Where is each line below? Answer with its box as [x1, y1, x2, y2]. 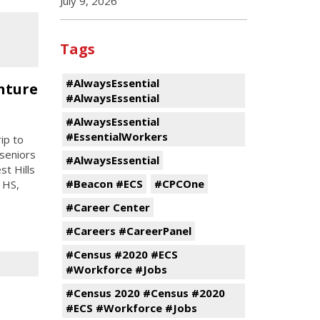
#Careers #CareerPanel [65, 224, 191, 238]
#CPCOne [154, 176, 204, 191]
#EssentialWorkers [65, 129, 168, 144]
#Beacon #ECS [65, 176, 143, 191]
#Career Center [65, 200, 150, 214]
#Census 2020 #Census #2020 [65, 286, 225, 300]
